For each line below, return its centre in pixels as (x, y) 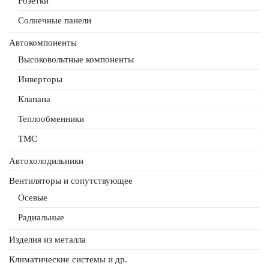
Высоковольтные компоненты (76, 59)
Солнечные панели (55, 20)
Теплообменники (51, 119)
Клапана (34, 99)
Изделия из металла (47, 239)
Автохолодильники (46, 161)
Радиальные (41, 217)
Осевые (33, 197)
